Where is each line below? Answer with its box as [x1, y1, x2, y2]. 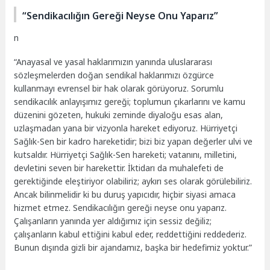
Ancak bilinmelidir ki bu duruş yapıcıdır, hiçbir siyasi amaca [14, 189, 236, 201]
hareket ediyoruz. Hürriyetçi [128, 122, 238, 134]
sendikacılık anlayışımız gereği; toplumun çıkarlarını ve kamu [14, 96, 246, 108]
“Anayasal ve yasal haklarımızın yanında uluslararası [14, 56, 213, 68]
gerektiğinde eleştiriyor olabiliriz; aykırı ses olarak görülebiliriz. [14, 175, 253, 187]
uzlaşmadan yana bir [14, 122, 97, 134]
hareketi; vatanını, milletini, [130, 149, 237, 161]
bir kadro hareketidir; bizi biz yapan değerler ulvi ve [54, 136, 253, 148]
